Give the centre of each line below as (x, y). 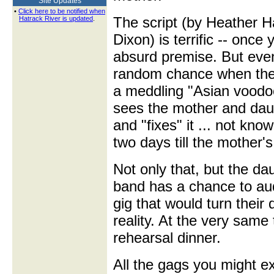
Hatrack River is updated (56, 18)
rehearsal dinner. (167, 238)
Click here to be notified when (62, 11)
